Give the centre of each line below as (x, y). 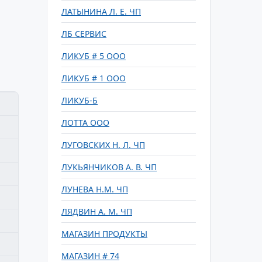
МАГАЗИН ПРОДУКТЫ (104, 234)
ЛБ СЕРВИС (84, 34)
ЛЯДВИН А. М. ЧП (97, 211)
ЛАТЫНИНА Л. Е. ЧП (101, 11)
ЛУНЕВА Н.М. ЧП (95, 189)
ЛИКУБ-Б (80, 100)
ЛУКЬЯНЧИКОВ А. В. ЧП (109, 167)
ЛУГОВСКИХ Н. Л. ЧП (103, 145)
